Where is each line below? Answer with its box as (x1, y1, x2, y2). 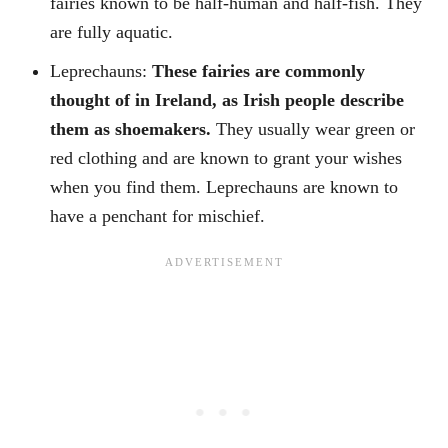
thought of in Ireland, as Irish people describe (50, 89, 404, 110)
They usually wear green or (216, 118, 415, 139)
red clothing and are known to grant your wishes (50, 147, 402, 168)
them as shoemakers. (50, 118, 216, 139)
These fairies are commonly (152, 60, 365, 81)
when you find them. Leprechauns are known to (50, 176, 398, 197)
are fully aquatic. (50, 21, 173, 42)
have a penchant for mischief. (50, 205, 265, 226)
